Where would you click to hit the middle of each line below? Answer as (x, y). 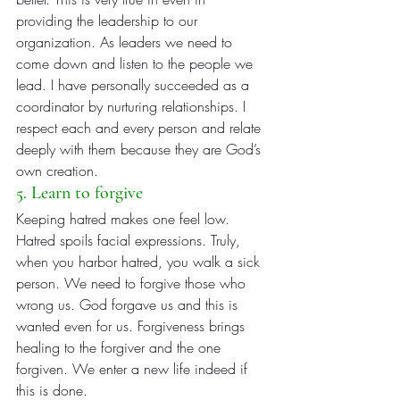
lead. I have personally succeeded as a (135, 85)
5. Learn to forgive (79, 193)
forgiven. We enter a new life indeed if (134, 369)
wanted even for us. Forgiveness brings (133, 326)
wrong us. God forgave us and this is (129, 305)
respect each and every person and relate (141, 128)
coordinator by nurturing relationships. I (133, 107)
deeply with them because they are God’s (141, 150)
